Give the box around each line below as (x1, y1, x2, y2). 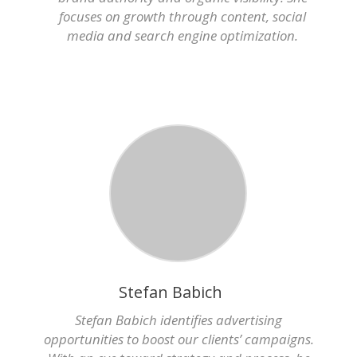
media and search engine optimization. (67, 26, 298, 45)
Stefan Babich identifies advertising (75, 311, 282, 329)
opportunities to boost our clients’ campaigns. (43, 330, 314, 348)
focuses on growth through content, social (59, 7, 306, 25)
